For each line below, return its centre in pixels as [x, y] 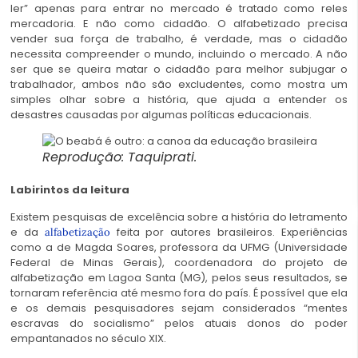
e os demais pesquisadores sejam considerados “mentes [179, 308]
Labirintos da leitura [70, 190]
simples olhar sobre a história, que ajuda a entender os [179, 99]
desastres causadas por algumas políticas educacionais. [161, 114]
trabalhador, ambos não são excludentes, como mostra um [179, 84]
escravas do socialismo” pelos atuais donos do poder [179, 323]
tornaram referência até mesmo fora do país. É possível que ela [179, 292]
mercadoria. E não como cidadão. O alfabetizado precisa [179, 23]
